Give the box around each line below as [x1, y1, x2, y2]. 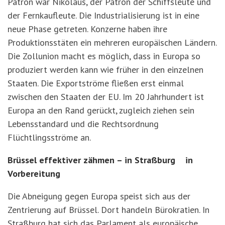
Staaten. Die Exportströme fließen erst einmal [8, 77, 184, 89]
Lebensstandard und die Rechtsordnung [8, 118, 159, 130]
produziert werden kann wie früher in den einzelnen [8, 64, 203, 76]
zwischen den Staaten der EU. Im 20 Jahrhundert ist [8, 91, 204, 103]
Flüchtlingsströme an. [8, 132, 91, 144]
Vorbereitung [8, 168, 60, 180]
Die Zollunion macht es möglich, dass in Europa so [8, 50, 200, 62]
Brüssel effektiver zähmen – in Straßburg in [8, 154, 193, 166]
